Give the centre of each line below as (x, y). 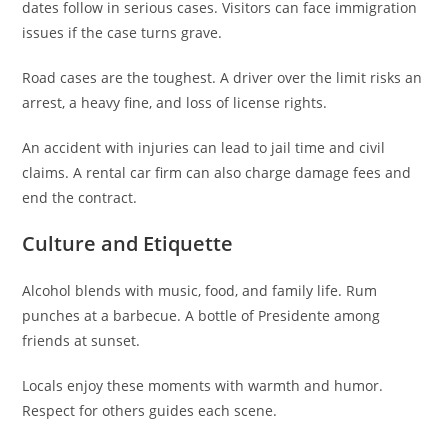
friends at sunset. (81, 340)
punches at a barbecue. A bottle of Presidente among (201, 315)
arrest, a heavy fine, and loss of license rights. (175, 102)
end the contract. (80, 197)
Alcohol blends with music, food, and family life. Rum (200, 290)
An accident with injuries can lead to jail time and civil (204, 147)
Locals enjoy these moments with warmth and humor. (203, 385)
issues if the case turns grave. (122, 32)
